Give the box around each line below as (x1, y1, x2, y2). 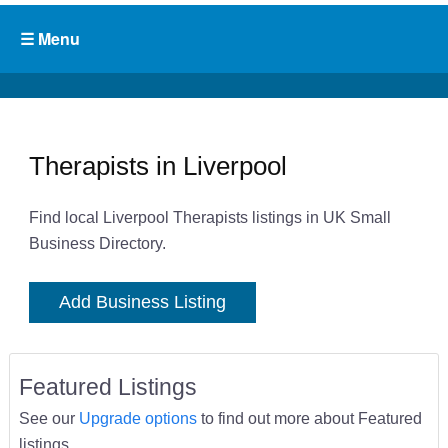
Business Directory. (28, 234, 166, 253)
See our (18, 409, 79, 428)
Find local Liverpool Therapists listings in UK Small (28, 208, 391, 227)
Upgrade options (78, 409, 197, 428)
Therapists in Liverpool (28, 150, 287, 181)
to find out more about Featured (196, 409, 422, 428)
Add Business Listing (58, 292, 226, 313)
